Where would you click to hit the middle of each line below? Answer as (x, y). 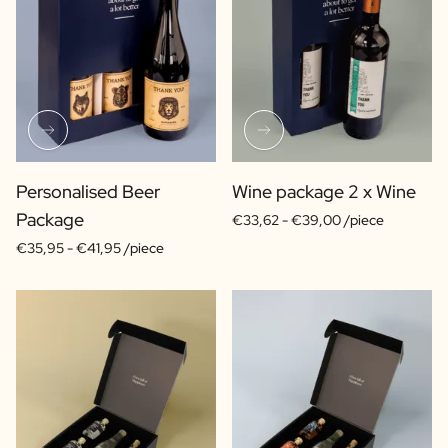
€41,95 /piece (120, 247)
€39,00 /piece (337, 219)
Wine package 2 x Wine (324, 191)
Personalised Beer (88, 191)
